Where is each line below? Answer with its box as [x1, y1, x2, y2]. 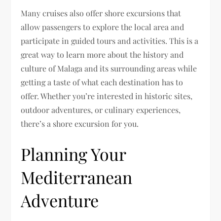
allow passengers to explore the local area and [21, 22, 184, 33]
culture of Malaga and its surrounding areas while [21, 63, 197, 74]
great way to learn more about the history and [21, 49, 184, 60]
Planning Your [21, 143, 126, 166]
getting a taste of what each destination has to [21, 77, 184, 88]
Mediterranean [21, 166, 133, 189]
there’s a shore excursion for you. [21, 118, 139, 129]
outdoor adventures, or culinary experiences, [21, 105, 181, 115]
